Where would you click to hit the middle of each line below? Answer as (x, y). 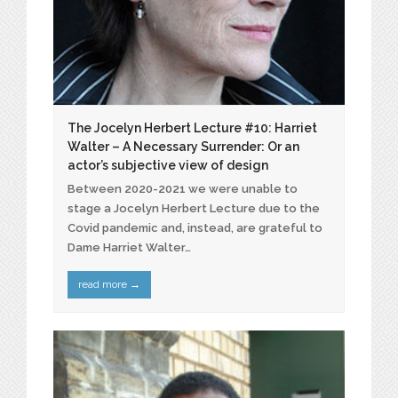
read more (103, 285)
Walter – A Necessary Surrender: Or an (183, 146)
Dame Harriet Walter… (129, 247)
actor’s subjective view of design (168, 165)
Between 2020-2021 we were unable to (183, 188)
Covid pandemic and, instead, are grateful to (195, 227)
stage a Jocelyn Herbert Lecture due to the (194, 208)
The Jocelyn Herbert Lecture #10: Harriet (192, 127)
